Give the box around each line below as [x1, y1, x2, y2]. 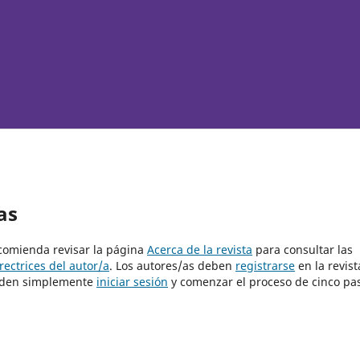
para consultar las [252, 241, 353, 257]
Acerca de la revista [147, 241, 252, 257]
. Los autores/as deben [109, 257, 235, 273]
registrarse [235, 257, 295, 273]
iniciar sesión [96, 273, 168, 289]
